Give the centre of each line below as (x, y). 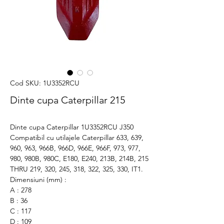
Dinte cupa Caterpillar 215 (67, 100)
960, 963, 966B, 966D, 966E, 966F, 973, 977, (75, 148)
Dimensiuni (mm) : (39, 179)
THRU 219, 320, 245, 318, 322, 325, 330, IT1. (76, 169)
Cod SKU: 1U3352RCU (45, 83)
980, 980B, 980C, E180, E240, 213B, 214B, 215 (79, 158)
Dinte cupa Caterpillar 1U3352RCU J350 (72, 127)
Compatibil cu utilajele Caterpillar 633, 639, (77, 137)
